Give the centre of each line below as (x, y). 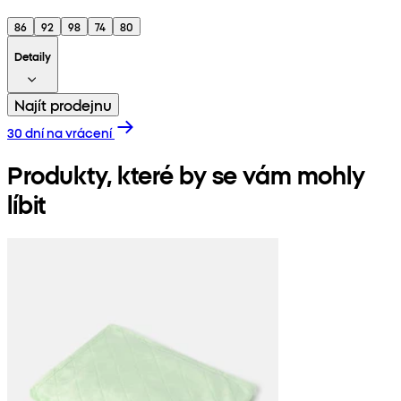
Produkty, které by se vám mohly (186, 175)
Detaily (33, 55)
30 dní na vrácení (60, 132)
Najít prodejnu (63, 104)
